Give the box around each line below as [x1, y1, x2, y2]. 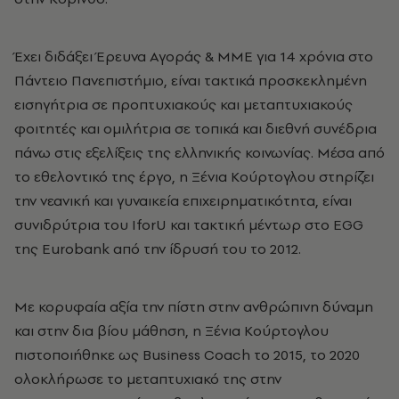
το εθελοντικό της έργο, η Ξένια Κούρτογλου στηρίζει [14, 167, 374, 186]
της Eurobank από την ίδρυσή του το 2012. [14, 239, 305, 258]
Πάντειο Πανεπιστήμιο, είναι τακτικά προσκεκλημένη [14, 70, 367, 90]
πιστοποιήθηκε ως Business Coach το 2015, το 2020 [14, 345, 360, 364]
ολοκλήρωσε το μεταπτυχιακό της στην [14, 369, 281, 388]
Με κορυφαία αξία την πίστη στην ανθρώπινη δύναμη [14, 297, 373, 316]
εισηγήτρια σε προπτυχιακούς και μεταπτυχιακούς [14, 94, 353, 114]
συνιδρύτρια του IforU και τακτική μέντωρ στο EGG [14, 215, 363, 234]
